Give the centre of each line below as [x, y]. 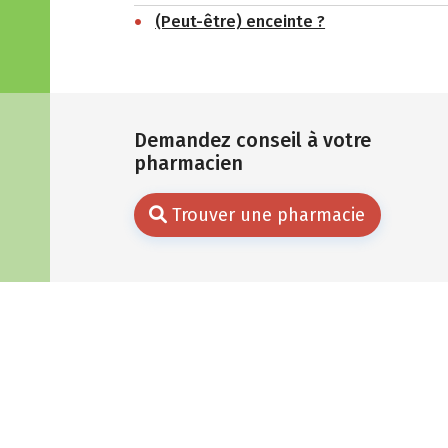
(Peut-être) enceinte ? [240, 22]
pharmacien [188, 162]
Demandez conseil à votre [252, 139]
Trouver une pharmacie [268, 214]
